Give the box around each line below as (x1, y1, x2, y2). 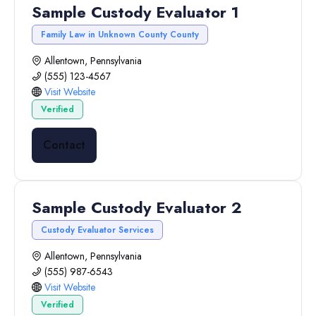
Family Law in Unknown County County (41, 28, 199, 41)
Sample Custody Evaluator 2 (32, 196, 241, 219)
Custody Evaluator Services (41, 224, 154, 236)
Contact (43, 137, 85, 153)
